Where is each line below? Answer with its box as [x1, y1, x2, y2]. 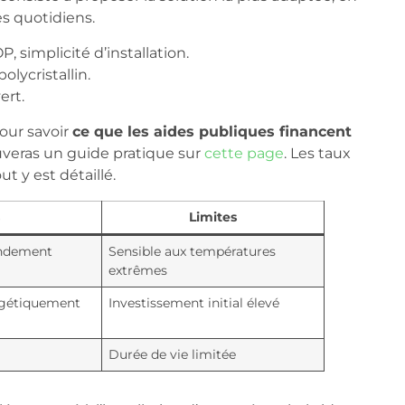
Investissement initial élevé [108, 294, 279, 311]
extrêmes [108, 261, 167, 278]
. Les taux [283, 144, 351, 162]
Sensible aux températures [108, 242, 276, 259]
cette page [203, 144, 284, 162]
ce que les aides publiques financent [71, 122, 352, 140]
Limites [188, 208, 237, 225]
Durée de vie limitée [108, 345, 236, 363]
